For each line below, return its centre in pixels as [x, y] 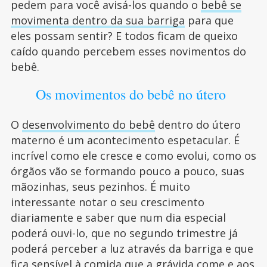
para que [209, 20]
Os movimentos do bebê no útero [133, 94]
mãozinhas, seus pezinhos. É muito [100, 187]
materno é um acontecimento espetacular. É [125, 140]
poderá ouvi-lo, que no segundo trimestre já [124, 233]
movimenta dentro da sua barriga [97, 20]
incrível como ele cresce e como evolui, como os [133, 156]
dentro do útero [198, 125]
